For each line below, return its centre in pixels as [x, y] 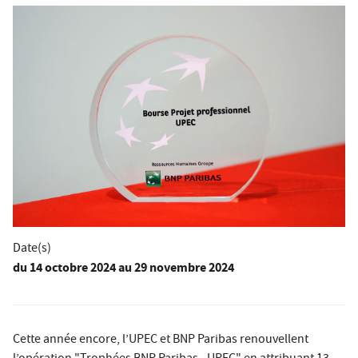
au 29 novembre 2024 [176, 269]
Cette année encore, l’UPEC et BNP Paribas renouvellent [161, 341]
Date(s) [32, 250]
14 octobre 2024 [72, 269]
